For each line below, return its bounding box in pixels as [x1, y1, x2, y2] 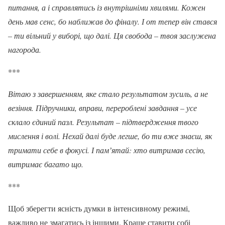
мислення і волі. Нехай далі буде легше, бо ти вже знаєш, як [8, 130, 212, 141]
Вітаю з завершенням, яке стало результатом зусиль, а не [8, 88, 208, 99]
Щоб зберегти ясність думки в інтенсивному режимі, [8, 202, 190, 213]
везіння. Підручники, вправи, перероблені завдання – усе [8, 102, 197, 113]
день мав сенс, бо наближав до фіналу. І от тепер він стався [8, 16, 217, 27]
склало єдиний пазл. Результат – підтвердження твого [8, 116, 198, 127]
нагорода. [8, 44, 41, 55]
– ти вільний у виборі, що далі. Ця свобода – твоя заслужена [8, 30, 216, 41]
